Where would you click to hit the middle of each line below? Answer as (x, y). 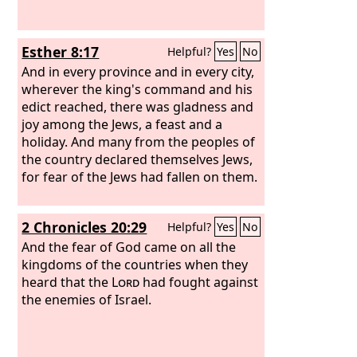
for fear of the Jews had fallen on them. (140, 177)
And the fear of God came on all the (129, 247)
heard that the (67, 282)
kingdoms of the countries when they (135, 264)
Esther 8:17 (61, 52)
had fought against (199, 282)
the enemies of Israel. (87, 299)
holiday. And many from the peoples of (139, 141)
